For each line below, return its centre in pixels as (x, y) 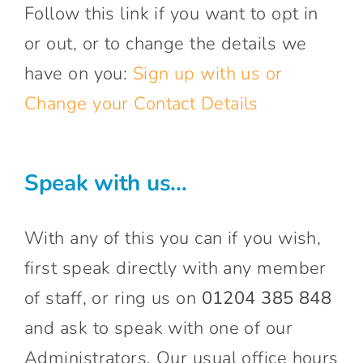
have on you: (78, 73)
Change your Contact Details (141, 103)
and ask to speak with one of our (158, 328)
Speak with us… (106, 183)
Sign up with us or (207, 73)
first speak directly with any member (175, 268)
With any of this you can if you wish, (173, 238)
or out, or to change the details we (165, 43)
